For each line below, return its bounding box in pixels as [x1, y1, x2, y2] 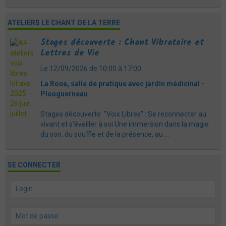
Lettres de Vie [40, 46, 99, 60]
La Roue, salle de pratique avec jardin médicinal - [40, 80, 204, 88]
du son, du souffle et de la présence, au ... [40, 130, 169, 139]
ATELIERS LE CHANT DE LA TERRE [8, 19, 120, 27]
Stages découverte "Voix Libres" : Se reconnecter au [40, 110, 206, 119]
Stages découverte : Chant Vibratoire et [40, 36, 204, 50]
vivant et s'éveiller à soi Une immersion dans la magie [40, 120, 209, 129]
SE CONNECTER [8, 161, 61, 169]
